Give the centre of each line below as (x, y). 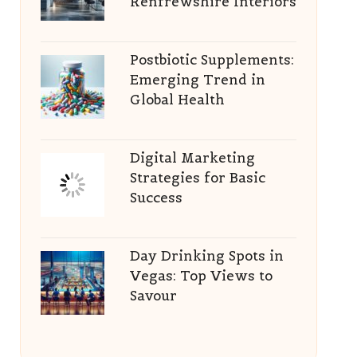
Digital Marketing (192, 158)
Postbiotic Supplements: (212, 60)
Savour (153, 296)
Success (156, 198)
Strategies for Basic (197, 178)
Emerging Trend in (197, 80)
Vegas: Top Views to (201, 276)
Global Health (177, 100)
